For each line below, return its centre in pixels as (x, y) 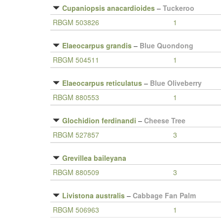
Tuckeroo (179, 8)
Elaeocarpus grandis (97, 45)
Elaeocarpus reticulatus (102, 83)
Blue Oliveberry (176, 83)
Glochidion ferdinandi (99, 120)
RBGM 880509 (76, 172)
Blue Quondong (166, 45)
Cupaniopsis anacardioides (109, 8)
